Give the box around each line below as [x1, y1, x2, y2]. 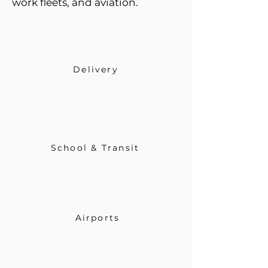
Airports [75, 212, 120, 223]
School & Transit [50, 142, 140, 153]
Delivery [73, 64, 118, 75]
